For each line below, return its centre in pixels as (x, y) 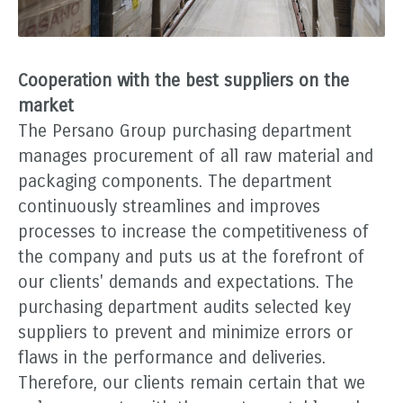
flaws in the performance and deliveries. (172, 357)
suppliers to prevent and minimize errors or (185, 332)
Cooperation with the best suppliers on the (184, 80)
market (46, 105)
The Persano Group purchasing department (185, 130)
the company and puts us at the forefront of (191, 256)
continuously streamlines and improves (169, 206)
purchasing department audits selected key (184, 307)
